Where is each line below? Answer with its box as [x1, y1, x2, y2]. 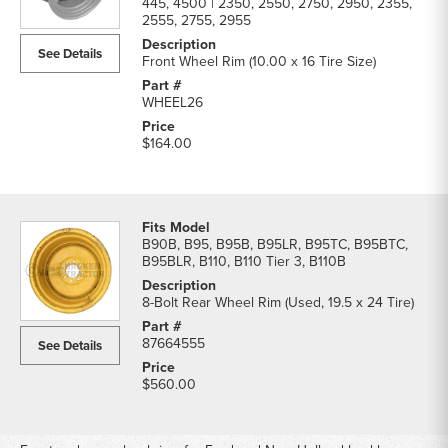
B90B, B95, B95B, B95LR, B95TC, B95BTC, [142, 234, 408, 254]
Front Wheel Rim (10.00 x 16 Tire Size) [142, 51, 376, 71]
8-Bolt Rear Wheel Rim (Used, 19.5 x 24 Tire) [142, 292, 414, 312]
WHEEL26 [142, 92, 203, 112]
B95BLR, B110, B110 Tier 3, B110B [142, 251, 346, 271]
